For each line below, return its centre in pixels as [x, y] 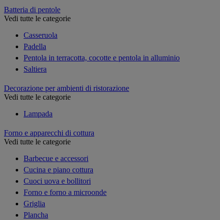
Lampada [38, 113]
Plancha [36, 215]
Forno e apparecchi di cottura [49, 133]
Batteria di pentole [32, 9]
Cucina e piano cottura [58, 169]
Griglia [34, 203]
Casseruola [41, 35]
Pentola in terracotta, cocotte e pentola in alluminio [102, 57]
